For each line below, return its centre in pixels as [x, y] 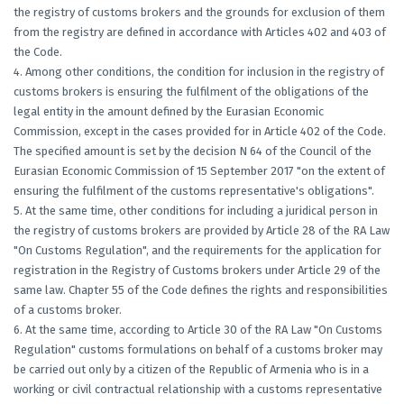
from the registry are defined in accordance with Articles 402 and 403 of [200, 32]
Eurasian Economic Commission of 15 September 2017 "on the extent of [199, 171]
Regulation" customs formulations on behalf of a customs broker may [198, 349]
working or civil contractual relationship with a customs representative [198, 389]
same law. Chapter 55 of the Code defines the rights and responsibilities [201, 290]
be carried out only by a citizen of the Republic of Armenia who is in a [191, 369]
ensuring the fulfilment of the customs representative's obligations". [194, 191]
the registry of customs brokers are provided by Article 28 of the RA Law [202, 230]
